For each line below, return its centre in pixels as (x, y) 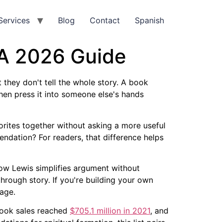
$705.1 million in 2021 (110, 211)
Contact (105, 21)
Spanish (149, 21)
